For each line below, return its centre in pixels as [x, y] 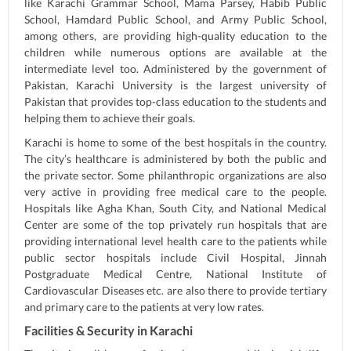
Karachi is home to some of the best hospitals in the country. [175, 142]
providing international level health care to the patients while [175, 241]
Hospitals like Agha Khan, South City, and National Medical [175, 208]
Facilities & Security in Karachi [109, 330]
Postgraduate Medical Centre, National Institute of [175, 274]
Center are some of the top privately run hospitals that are [175, 224]
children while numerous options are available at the [175, 52]
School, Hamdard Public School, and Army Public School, [175, 19]
